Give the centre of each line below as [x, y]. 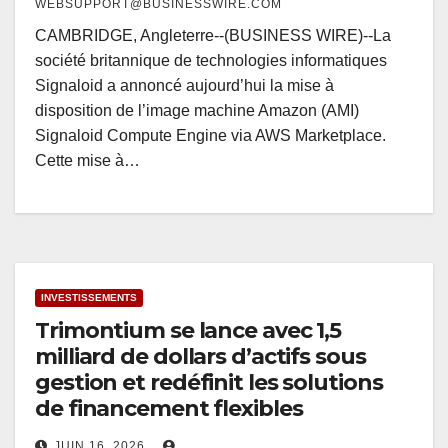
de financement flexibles [169, 409]
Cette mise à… [87, 161]
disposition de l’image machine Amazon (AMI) [197, 111]
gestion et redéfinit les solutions [209, 383]
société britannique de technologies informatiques [211, 61]
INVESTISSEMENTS [89, 298]
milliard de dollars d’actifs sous [200, 357]
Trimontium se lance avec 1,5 [188, 331]
